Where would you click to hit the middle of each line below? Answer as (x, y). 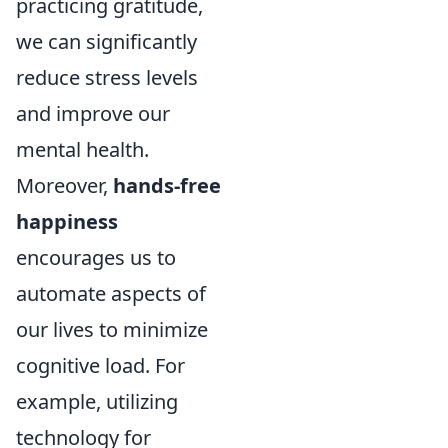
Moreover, (64, 185)
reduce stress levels (107, 77)
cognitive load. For (100, 365)
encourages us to (96, 257)
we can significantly (106, 41)
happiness (67, 221)
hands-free (167, 185)
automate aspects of (111, 293)
